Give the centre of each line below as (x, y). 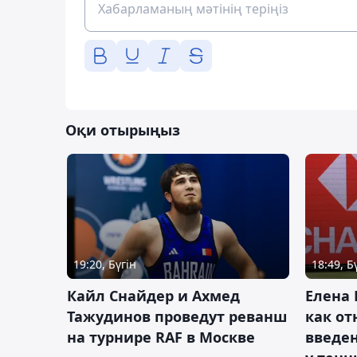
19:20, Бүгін (105, 264)
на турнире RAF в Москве (161, 337)
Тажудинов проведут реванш (177, 316)
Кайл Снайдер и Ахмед (153, 295)
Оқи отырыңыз (123, 129)
